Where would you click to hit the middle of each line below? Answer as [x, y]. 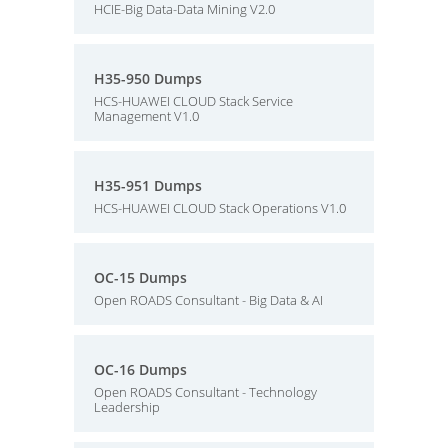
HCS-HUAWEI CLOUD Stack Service [193, 101]
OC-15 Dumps [140, 277]
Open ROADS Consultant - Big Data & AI [208, 300]
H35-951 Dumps [148, 185]
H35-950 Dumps [148, 78]
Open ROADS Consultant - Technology [205, 392]
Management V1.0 [146, 116]
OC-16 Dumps [140, 369]
